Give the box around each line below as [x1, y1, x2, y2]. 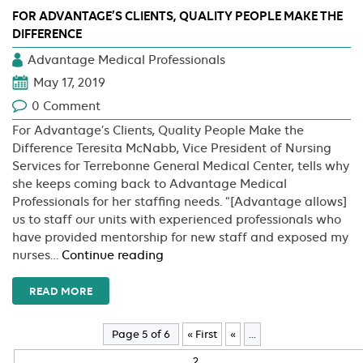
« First [186, 327, 217, 341]
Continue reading [62, 248, 164, 263]
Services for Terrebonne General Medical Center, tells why [12, 159, 349, 174]
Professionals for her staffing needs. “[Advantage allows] [12, 194, 347, 210]
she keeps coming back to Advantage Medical [12, 177, 287, 192]
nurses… [12, 248, 62, 263]
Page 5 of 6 [111, 327, 170, 341]
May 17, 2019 [33, 75, 105, 91]
